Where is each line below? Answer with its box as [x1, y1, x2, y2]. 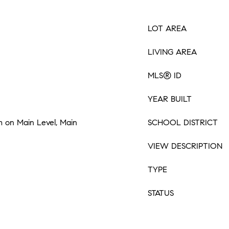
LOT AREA [148, 24, 187, 33]
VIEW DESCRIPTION [148, 141, 222, 151]
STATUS [148, 188, 174, 198]
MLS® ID [148, 71, 181, 80]
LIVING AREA [148, 47, 197, 57]
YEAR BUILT [148, 94, 192, 104]
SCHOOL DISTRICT [148, 118, 218, 127]
